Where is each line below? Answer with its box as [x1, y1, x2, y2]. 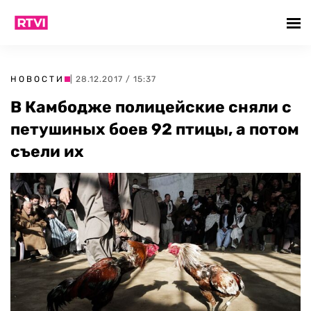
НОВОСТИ [10, 74, 65, 84]
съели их [10, 142, 84, 161]
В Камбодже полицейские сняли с [10, 97, 292, 117]
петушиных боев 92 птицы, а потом [10, 119, 299, 139]
